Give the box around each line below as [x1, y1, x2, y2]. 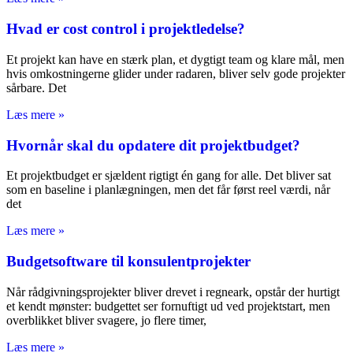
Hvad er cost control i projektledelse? [6, 20, 245, 38]
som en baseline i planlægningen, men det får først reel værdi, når [6, 183, 330, 197]
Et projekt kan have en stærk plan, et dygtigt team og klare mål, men [6, 52, 344, 66]
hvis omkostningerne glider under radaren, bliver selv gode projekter [6, 66, 345, 80]
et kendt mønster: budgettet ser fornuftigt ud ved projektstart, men [6, 299, 330, 313]
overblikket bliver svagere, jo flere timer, [6, 313, 206, 327]
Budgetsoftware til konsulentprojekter [6, 253, 251, 270]
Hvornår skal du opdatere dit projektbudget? [6, 136, 300, 154]
